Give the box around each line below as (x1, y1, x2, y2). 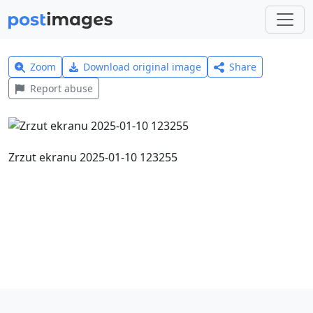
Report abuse (29, 82, 93, 95)
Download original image (83, 60, 202, 73)
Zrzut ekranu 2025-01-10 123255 (8, 149, 177, 165)
